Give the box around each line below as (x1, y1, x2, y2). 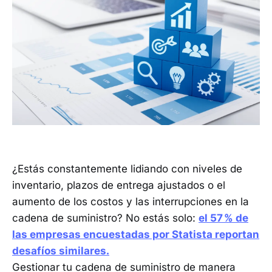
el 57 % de (199, 212, 248, 225)
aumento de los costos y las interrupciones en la (12, 195, 249, 208)
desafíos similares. (12, 245, 109, 257)
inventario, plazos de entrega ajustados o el (12, 179, 225, 192)
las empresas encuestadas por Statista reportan (12, 228, 259, 241)
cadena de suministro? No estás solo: (12, 212, 199, 225)
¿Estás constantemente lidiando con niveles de (12, 163, 242, 175)
